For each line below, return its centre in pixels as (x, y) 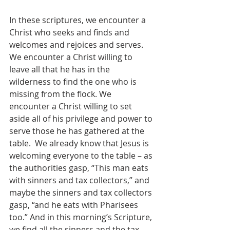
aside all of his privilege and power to (82, 119)
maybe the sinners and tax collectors (82, 193)
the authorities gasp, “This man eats (80, 168)
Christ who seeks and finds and (70, 33)
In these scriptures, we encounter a (79, 20)
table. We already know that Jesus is (80, 143)
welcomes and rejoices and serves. (78, 45)
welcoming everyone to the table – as (82, 156)
